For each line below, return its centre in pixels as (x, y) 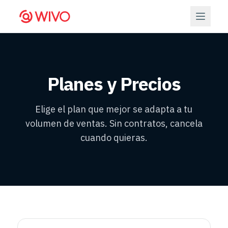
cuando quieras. (114, 138)
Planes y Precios (114, 84)
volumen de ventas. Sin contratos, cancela (114, 123)
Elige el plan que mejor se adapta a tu (114, 109)
